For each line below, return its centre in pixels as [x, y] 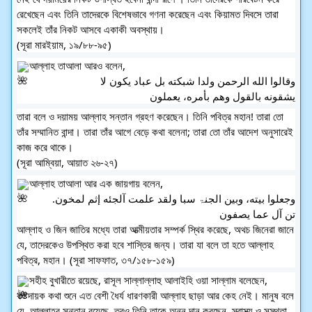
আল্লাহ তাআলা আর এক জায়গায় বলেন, [96, 183]
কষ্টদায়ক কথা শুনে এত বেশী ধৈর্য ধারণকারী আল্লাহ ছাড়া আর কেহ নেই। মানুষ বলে [155, 296]
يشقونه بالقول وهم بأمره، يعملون [223, 96]
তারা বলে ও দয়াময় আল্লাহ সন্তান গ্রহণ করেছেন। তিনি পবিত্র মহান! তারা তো [150, 117]
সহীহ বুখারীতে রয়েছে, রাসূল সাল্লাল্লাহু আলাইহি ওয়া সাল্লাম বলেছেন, [150, 280]
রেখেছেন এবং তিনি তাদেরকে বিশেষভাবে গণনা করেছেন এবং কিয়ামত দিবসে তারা [148, 14]
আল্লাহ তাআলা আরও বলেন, [77, 65]
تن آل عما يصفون [257, 213]
